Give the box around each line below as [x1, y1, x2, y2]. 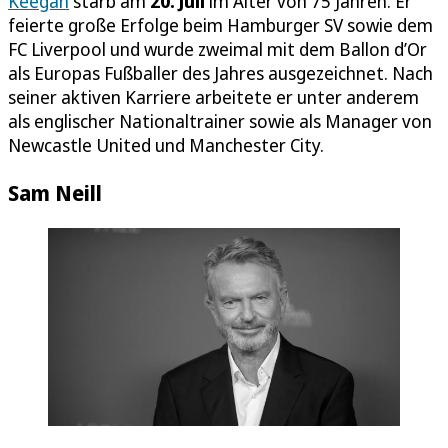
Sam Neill [8, 178, 102, 208]
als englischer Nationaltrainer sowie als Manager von [8, 109, 432, 134]
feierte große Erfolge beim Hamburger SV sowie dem [8, 13, 433, 38]
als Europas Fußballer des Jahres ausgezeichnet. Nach [8, 61, 433, 86]
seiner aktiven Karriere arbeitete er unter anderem [8, 85, 419, 110]
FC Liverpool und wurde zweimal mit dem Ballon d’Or [8, 37, 427, 62]
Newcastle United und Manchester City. [8, 133, 324, 158]
